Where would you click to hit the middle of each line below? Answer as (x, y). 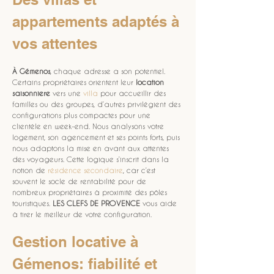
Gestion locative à (77, 242)
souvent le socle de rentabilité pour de (80, 181)
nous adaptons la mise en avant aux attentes (92, 148)
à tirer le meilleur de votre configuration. (82, 214)
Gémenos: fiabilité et (87, 264)
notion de (30, 170)
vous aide (160, 203)
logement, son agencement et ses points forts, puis (97, 137)
